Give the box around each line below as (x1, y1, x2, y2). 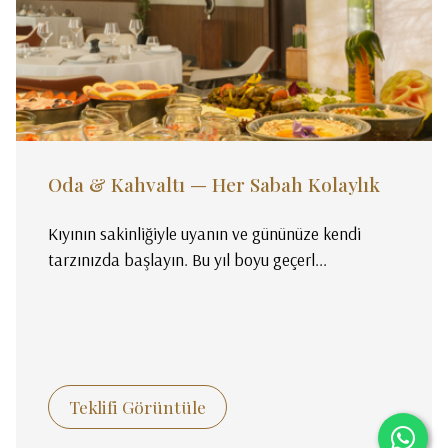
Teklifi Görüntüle (69, 394, 207, 418)
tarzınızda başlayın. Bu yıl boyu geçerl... (48, 247, 328, 270)
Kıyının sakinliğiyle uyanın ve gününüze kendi (48, 221, 362, 244)
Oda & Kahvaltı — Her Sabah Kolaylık (48, 170, 381, 197)
